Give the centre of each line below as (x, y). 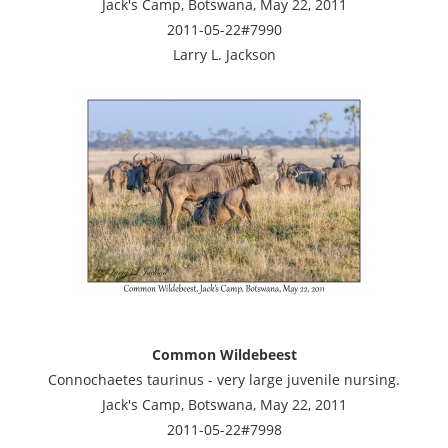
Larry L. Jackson (224, 54)
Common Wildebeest (224, 354)
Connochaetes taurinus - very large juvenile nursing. (224, 379)
